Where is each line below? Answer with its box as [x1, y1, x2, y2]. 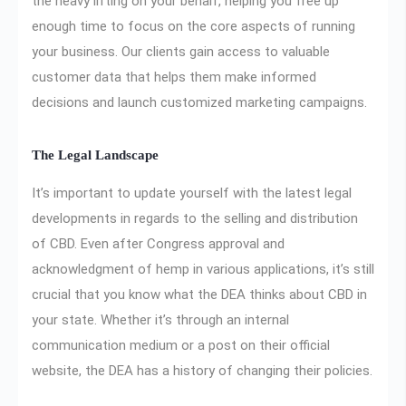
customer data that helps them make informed [32, 68, 316, 85]
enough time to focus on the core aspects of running [32, 17, 355, 34]
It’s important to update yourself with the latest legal [32, 185, 352, 202]
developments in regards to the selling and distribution [32, 210, 358, 227]
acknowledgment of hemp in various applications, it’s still [32, 261, 374, 278]
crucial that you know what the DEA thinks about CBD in [32, 286, 367, 304]
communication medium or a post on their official [32, 337, 330, 354]
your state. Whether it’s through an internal [32, 312, 289, 329]
